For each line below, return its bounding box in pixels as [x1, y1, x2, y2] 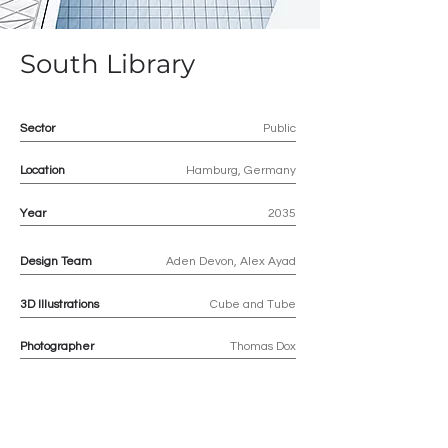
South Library [20, 48, 195, 80]
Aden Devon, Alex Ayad [166, 255, 296, 268]
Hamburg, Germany [186, 164, 296, 177]
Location [20, 164, 65, 177]
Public [263, 122, 296, 135]
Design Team [20, 255, 92, 268]
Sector [20, 122, 55, 135]
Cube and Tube [210, 298, 296, 311]
